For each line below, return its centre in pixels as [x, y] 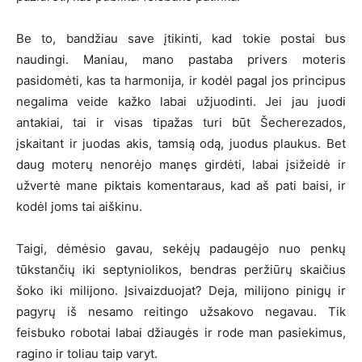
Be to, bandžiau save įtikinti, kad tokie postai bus [181, 38]
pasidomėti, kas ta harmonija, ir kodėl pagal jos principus [181, 80]
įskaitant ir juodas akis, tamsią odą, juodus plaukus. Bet [181, 143]
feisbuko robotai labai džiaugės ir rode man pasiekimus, [181, 332]
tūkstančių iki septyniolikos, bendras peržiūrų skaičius [181, 269]
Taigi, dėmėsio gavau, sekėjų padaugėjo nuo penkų [181, 248]
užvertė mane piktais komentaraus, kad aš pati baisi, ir [181, 185]
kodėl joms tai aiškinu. [79, 206]
